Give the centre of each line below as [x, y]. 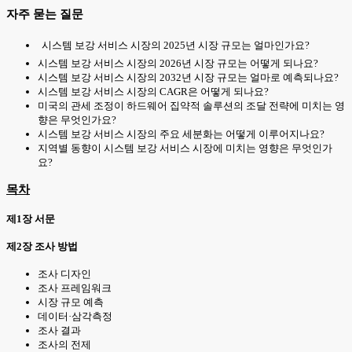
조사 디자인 [64, 274]
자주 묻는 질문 [45, 14]
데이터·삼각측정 [75, 317]
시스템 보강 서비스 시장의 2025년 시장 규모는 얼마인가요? [176, 46]
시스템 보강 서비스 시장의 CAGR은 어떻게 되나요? [153, 92]
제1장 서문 [31, 218]
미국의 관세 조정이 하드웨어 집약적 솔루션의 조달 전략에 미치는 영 [191, 106]
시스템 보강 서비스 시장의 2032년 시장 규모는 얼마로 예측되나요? [188, 78]
